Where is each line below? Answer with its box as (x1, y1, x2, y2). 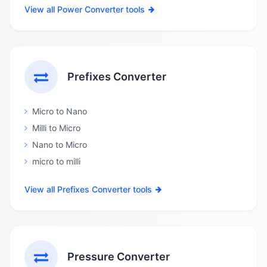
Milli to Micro (32, 123, 80, 133)
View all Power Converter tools (24, 4, 145, 14)
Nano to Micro (32, 139, 87, 150)
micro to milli (32, 156, 80, 166)
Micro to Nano (32, 106, 87, 116)
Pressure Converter (67, 250, 170, 263)
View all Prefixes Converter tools (24, 184, 152, 194)
